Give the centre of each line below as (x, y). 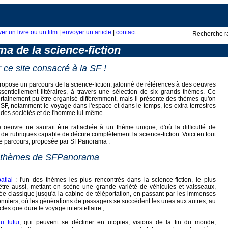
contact (126, 32)
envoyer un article (87, 32)
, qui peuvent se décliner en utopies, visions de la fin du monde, (118, 222)
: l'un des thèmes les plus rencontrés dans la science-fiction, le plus (114, 180)
